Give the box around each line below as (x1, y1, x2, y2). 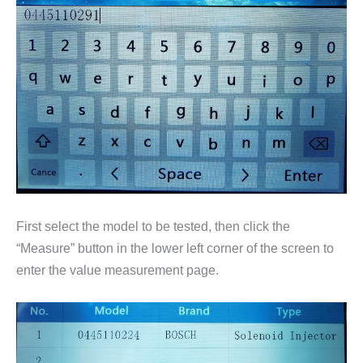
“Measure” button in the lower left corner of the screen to (16, 240, 334, 255)
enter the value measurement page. (16, 262, 219, 277)
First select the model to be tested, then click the (16, 218, 290, 233)
